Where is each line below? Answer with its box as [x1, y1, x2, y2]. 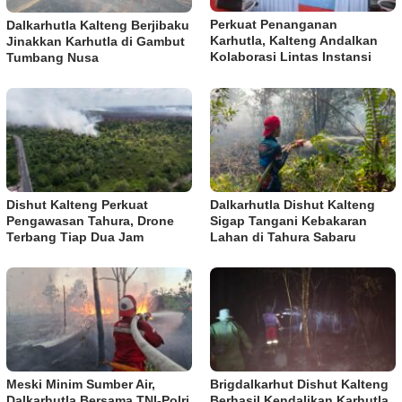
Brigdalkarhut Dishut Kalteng [210, 376, 389, 391]
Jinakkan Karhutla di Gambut [6, 33, 185, 48]
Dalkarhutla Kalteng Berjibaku [6, 17, 189, 32]
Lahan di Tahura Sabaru [210, 229, 356, 244]
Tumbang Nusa [6, 49, 99, 65]
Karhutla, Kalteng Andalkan [210, 32, 378, 48]
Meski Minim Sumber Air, [6, 376, 155, 391]
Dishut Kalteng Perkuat [6, 197, 148, 212]
